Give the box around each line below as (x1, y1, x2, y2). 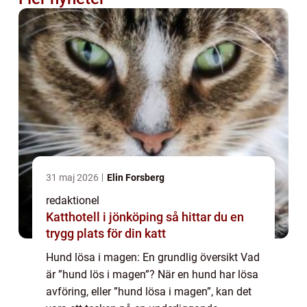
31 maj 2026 (46, 171, 101, 183)
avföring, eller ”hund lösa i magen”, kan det (46, 284, 251, 298)
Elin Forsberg (107, 171, 164, 183)
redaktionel (46, 193, 99, 207)
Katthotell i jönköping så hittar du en (46, 209, 166, 224)
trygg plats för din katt (46, 225, 166, 241)
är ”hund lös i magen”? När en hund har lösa (46, 267, 258, 281)
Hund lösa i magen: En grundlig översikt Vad (46, 250, 260, 264)
